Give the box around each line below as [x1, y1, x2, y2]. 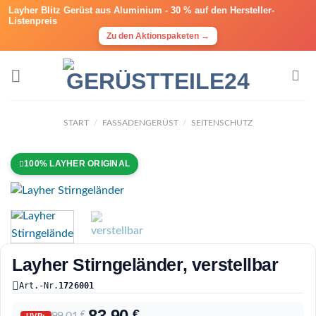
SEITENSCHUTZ [190, 119, 253, 127]
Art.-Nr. [19, 281, 59, 291]
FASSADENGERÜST [102, 119, 178, 127]
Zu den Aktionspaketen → [107, 32, 209, 40]
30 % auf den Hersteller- [171, 6, 274, 16]
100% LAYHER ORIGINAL [24, 159, 130, 169]
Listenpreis [8, 16, 57, 26]
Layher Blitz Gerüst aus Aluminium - [8, 6, 171, 16]
